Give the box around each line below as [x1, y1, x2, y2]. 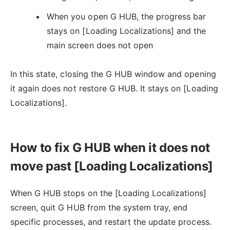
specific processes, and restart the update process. [10, 216, 212, 227]
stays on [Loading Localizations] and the [47, 25, 206, 36]
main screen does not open [47, 40, 153, 50]
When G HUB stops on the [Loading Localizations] [10, 187, 207, 198]
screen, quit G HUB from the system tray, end [10, 202, 188, 213]
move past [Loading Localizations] [10, 158, 214, 174]
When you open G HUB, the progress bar [47, 11, 206, 22]
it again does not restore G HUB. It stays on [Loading [10, 83, 218, 93]
